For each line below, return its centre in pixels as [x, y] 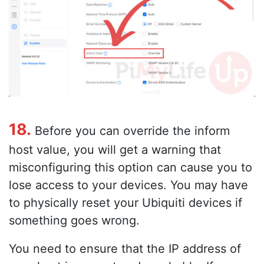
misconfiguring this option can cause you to [131, 167]
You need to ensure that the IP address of [125, 248]
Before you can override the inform [131, 131]
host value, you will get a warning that [115, 149]
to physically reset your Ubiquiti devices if [126, 202]
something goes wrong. [74, 220]
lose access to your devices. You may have [128, 185]
